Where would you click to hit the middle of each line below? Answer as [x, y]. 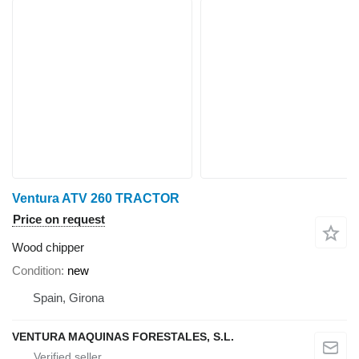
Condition [36, 271]
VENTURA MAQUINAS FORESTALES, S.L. [123, 337]
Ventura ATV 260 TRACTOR [96, 199]
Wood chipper [48, 248]
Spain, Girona [69, 298]
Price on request [59, 220]
